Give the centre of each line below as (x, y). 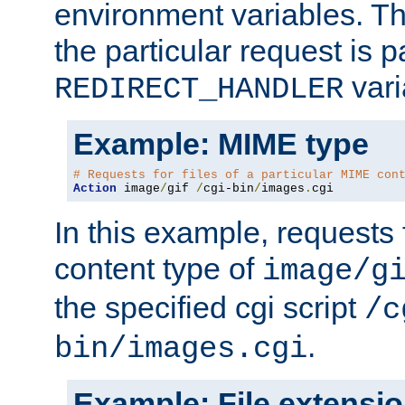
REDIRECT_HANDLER (199, 89)
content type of (158, 268)
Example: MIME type (221, 143)
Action (95, 188)
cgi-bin (229, 188)
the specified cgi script (209, 307)
